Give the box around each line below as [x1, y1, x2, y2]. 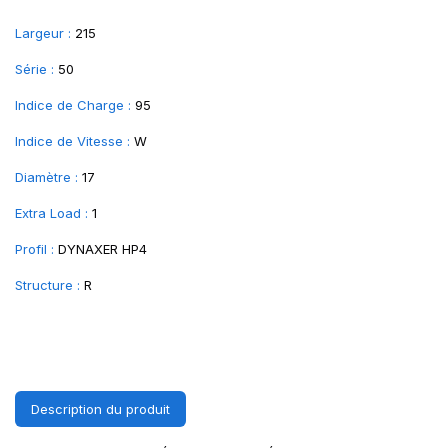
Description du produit [31, 401, 170, 417]
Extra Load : [15, 205, 88, 221]
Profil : [15, 241, 54, 257]
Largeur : [15, 25, 71, 41]
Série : [15, 61, 54, 77]
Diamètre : [15, 169, 78, 185]
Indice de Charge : [15, 97, 131, 113]
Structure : [15, 277, 80, 293]
